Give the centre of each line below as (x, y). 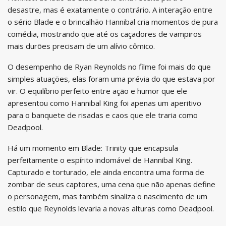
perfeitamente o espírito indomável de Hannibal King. (100, 160)
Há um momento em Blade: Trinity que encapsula (93, 148)
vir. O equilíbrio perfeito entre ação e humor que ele (97, 91)
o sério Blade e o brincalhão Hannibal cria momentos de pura (113, 21)
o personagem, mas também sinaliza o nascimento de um (107, 196)
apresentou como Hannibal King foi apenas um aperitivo (104, 103)
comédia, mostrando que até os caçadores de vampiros (105, 34)
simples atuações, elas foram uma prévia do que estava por (111, 78)
